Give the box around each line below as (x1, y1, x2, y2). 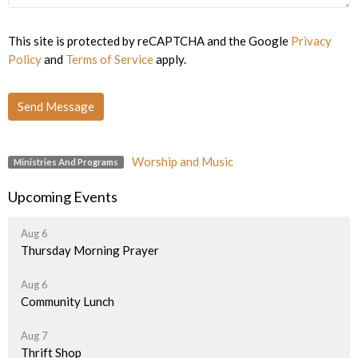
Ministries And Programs (13, 156, 118, 167)
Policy (8, 52, 42, 67)
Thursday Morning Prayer (21, 242, 159, 257)
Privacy (291, 34, 332, 49)
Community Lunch (21, 293, 114, 308)
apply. (153, 52, 186, 67)
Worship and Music (131, 154, 233, 169)
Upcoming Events (8, 188, 117, 206)
